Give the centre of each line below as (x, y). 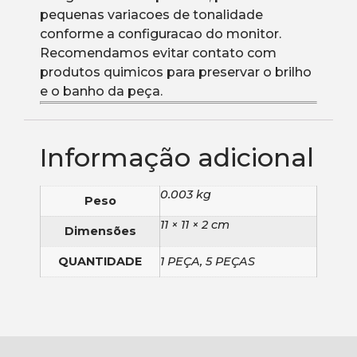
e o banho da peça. (101, 92)
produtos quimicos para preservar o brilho (176, 73)
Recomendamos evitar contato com (158, 53)
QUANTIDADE (100, 262)
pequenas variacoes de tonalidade (151, 15)
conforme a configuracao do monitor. (161, 34)
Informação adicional (177, 158)
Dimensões (100, 231)
